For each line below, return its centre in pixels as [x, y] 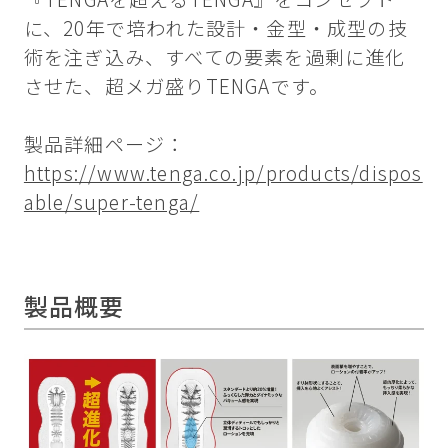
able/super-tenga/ [111, 202]
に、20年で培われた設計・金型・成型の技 [215, 28]
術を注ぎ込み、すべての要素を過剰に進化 [214, 57]
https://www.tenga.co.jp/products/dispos [223, 173]
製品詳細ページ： [104, 144]
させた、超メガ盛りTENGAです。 [176, 86]
